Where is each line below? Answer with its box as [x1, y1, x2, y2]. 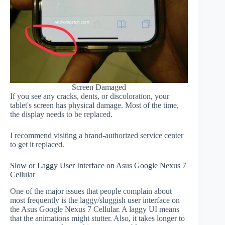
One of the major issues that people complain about [10, 187, 172, 195]
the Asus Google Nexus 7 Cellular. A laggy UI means [10, 205, 179, 213]
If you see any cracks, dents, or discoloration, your [10, 92, 169, 101]
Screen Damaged [72, 83, 127, 92]
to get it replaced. [10, 140, 64, 149]
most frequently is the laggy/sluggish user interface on [10, 196, 180, 204]
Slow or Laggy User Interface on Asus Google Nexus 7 [10, 161, 186, 170]
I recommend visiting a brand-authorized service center [10, 131, 183, 140]
